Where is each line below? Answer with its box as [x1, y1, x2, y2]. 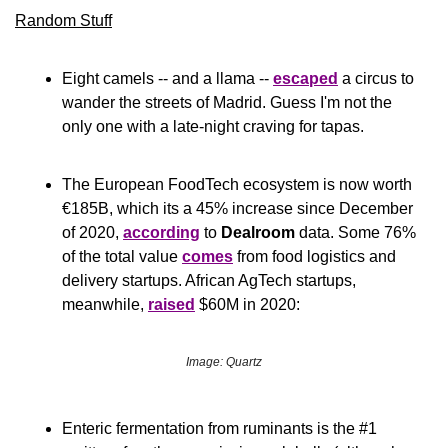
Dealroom [221, 224, 295, 241]
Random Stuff [15, 12, 112, 29]
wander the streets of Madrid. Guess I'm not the [62, 94, 392, 111]
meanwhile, [62, 296, 148, 313]
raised [148, 296, 195, 313]
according [123, 224, 200, 241]
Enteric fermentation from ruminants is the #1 [62, 420, 377, 437]
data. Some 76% [295, 224, 416, 241]
